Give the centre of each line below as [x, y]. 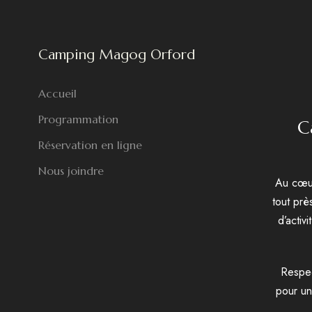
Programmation [78, 119]
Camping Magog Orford [117, 55]
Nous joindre [71, 171]
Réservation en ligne [90, 145]
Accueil [57, 93]
